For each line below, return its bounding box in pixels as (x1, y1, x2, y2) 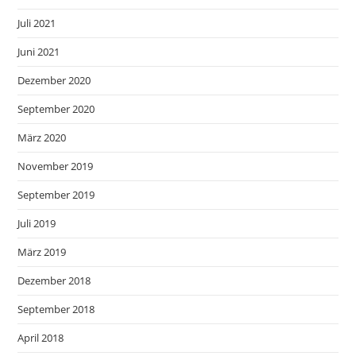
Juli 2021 (17, 16, 56, 31)
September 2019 (17, 188, 95, 203)
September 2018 (17, 302, 95, 317)
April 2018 (17, 331, 64, 346)
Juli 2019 (17, 216, 56, 231)
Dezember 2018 (17, 273, 91, 288)
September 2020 (17, 102, 95, 117)
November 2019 (17, 159, 94, 174)
